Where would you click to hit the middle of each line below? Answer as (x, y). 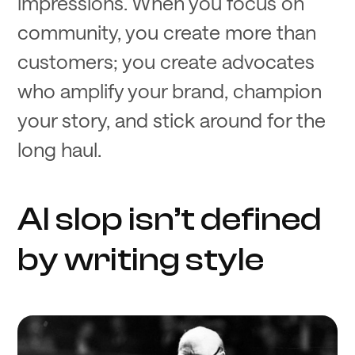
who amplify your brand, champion (170, 90)
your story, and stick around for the (172, 119)
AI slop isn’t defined (170, 219)
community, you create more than (167, 31)
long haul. (60, 149)
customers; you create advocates (166, 61)
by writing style (141, 260)
